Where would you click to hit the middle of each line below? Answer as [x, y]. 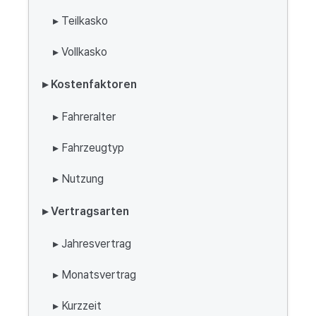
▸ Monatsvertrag [95, 275]
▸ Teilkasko [80, 21]
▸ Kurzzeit [77, 306]
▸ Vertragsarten [86, 211]
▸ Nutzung [78, 179]
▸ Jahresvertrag [92, 244]
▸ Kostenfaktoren [90, 84]
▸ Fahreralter [84, 117]
